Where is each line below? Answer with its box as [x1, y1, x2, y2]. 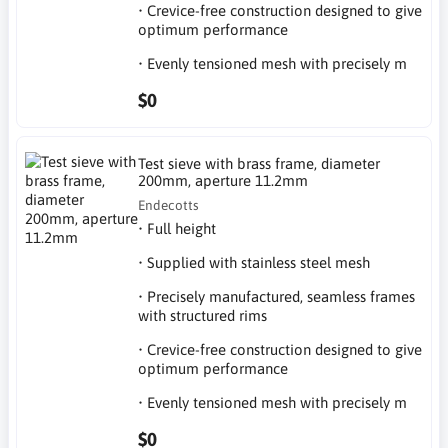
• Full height [138, 219, 217, 237]
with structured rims [138, 306, 268, 324]
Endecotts [138, 196, 200, 213]
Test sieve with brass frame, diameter [138, 154, 381, 172]
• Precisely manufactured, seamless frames [138, 287, 416, 305]
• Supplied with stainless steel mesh [138, 253, 371, 271]
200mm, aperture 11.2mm [138, 171, 309, 189]
